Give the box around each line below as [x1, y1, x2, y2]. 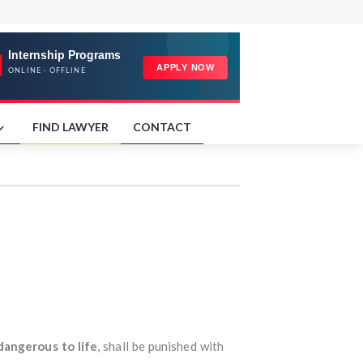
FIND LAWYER [32, 119, 109, 134]
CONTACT [133, 119, 191, 134]
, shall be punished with [97, 338, 224, 353]
